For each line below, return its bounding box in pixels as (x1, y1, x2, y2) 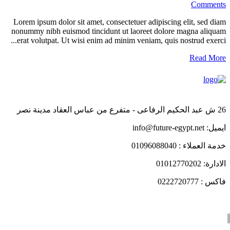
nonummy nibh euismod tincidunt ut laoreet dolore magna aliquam (11, 27, 226, 35)
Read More (189, 53, 226, 62)
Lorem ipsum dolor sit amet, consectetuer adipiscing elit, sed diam (13, 17, 226, 26)
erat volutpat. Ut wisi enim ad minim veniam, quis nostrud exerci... (17, 36, 226, 45)
